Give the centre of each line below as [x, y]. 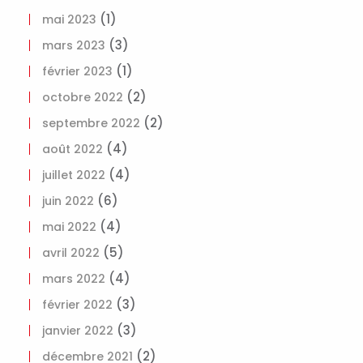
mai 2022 [69, 227]
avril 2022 [71, 253]
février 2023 [77, 71]
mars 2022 [74, 279]
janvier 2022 [78, 331]
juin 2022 [68, 201]
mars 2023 [74, 45]
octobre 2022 [83, 97]
